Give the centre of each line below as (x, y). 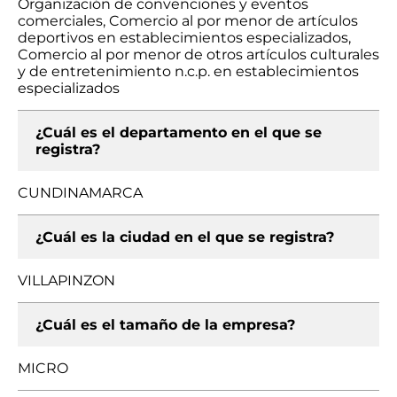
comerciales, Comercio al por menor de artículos (188, 21)
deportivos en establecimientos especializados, (184, 38)
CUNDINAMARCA (80, 193)
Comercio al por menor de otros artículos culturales (198, 54)
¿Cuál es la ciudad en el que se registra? (185, 237)
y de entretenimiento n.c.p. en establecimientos (188, 71)
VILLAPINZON (66, 280)
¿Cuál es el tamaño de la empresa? (165, 325)
